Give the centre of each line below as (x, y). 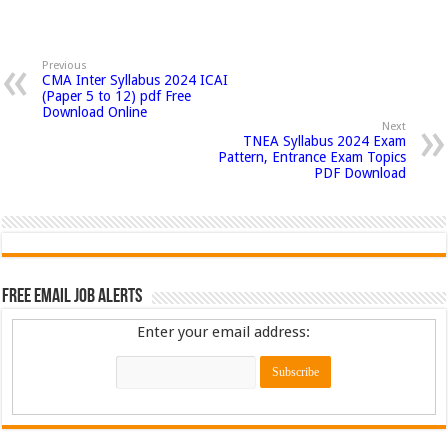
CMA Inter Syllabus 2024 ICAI (135, 80)
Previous (65, 65)
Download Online (95, 112)
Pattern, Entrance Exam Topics (311, 157)
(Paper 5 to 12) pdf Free (117, 96)
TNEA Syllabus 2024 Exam (324, 141)
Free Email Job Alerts (72, 297)
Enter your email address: (224, 332)
